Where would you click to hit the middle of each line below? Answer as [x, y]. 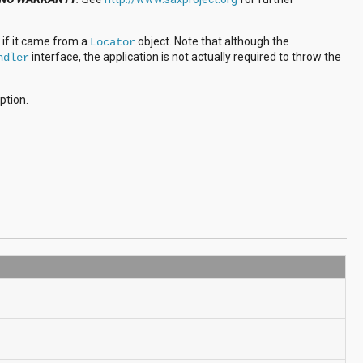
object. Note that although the [213, 41]
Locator [113, 42]
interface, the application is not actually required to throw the [186, 56]
